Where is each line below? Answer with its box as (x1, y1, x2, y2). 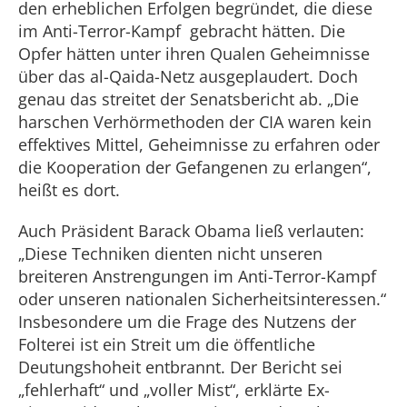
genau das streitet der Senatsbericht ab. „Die (18, 88, 359, 110)
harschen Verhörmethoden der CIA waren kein (18, 111, 372, 133)
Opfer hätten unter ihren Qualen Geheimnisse (18, 43, 370, 65)
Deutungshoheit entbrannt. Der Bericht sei (18, 356, 342, 378)
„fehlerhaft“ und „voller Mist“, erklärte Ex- (18, 379, 330, 401)
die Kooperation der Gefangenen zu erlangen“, (18, 156, 372, 178)
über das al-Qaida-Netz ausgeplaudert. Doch (18, 65, 358, 87)
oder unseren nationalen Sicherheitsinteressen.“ (18, 288, 386, 310)
